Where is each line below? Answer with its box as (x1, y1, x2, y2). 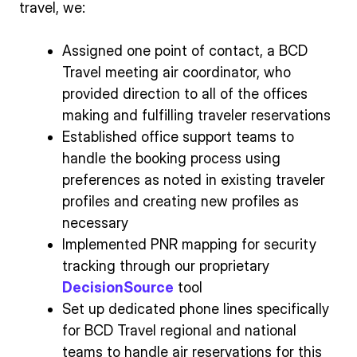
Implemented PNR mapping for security (62, 235, 316, 253)
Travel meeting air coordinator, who (62, 63, 291, 80)
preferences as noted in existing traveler (62, 171, 325, 188)
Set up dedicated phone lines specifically (62, 300, 329, 317)
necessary (62, 214, 128, 231)
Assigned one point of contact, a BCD (62, 41, 308, 59)
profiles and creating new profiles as (62, 192, 299, 210)
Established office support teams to (62, 127, 294, 145)
